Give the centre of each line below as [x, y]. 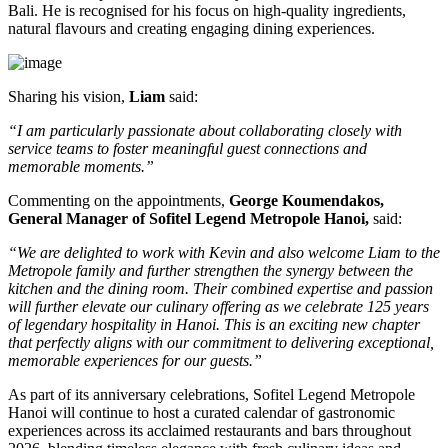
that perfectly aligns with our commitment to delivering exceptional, [221, 342]
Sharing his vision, [68, 96]
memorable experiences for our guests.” [135, 360]
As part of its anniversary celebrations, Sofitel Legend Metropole [211, 394]
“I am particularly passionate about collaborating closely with [205, 130]
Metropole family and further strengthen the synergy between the [210, 270]
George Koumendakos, [306, 200]
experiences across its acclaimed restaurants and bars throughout [209, 430]
